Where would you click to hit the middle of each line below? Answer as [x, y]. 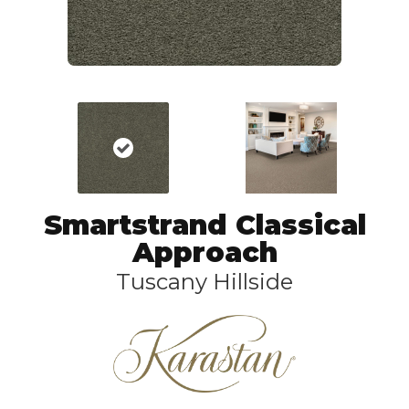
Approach [204, 252]
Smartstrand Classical [204, 225]
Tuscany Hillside [204, 282]
